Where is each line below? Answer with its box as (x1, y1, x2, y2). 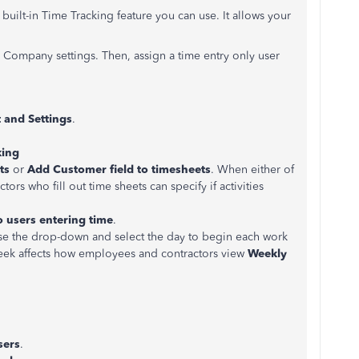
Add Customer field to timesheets (27, 163, 211, 176)
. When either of (211, 163, 294, 176)
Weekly (248, 247, 287, 260)
